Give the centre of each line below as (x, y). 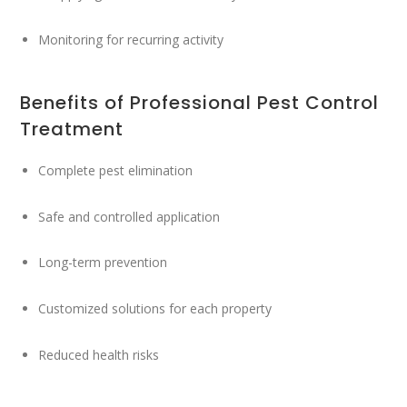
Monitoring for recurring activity (131, 40)
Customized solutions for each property (155, 309)
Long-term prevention (103, 263)
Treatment (72, 129)
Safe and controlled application (129, 216)
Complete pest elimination (116, 170)
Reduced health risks (99, 355)
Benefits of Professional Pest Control (200, 103)
